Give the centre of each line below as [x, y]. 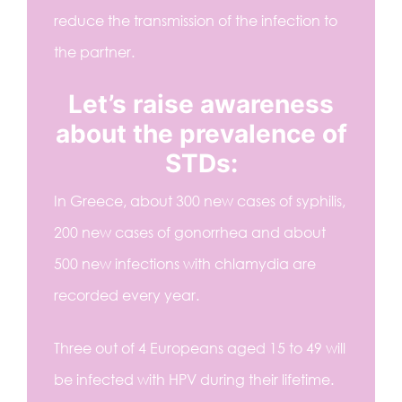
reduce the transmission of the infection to [196, 20]
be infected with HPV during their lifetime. [194, 379]
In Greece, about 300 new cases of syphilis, [200, 201]
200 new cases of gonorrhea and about [190, 232]
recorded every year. [127, 295]
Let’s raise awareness [201, 104]
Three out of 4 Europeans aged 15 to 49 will [200, 348]
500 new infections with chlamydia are [185, 263]
